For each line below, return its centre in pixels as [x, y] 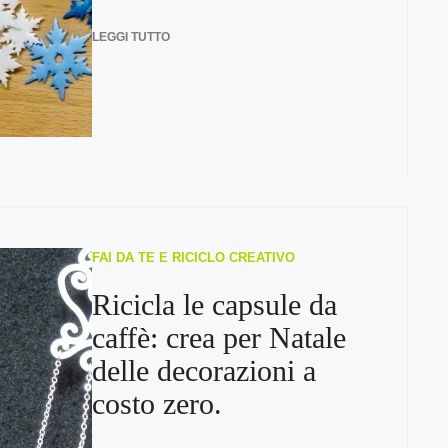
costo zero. [156, 403]
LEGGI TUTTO [130, 36]
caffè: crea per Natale [218, 337]
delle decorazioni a [203, 370]
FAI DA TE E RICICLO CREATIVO [193, 257]
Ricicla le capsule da [214, 304]
